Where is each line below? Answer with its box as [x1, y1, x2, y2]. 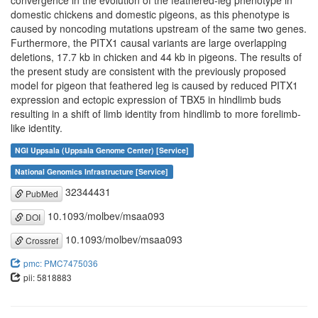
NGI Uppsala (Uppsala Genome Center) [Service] [15, 145, 190, 156]
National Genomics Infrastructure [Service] [15, 166, 169, 177]
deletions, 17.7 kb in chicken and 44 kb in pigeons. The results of [11, 50, 302, 65]
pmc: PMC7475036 [23, 257, 98, 270]
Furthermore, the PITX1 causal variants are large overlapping [11, 35, 287, 50]
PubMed [23, 187, 58, 199]
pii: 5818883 [23, 271, 72, 284]
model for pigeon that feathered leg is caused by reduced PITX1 [11, 78, 298, 93]
